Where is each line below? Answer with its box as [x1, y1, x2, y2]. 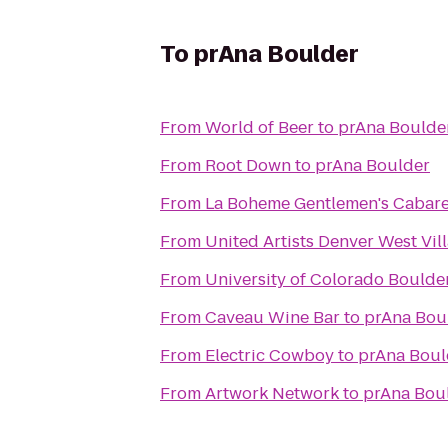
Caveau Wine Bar [205, 306, 340, 329]
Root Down [205, 154, 291, 177]
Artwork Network [205, 382, 339, 405]
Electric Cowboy [205, 344, 334, 367]
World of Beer [205, 116, 314, 139]
